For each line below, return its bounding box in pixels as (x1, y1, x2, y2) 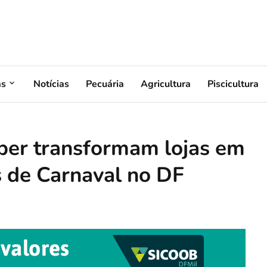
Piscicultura (207, 77, 259, 91)
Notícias (33, 77, 69, 91)
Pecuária (86, 77, 124, 91)
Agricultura (141, 77, 191, 91)
